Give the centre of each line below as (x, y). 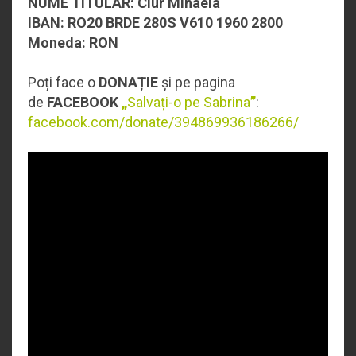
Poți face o (63, 82)
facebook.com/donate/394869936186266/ (165, 122)
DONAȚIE (130, 82)
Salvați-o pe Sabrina (189, 102)
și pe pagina (198, 82)
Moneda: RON (73, 42)
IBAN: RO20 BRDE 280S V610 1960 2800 (155, 22)
